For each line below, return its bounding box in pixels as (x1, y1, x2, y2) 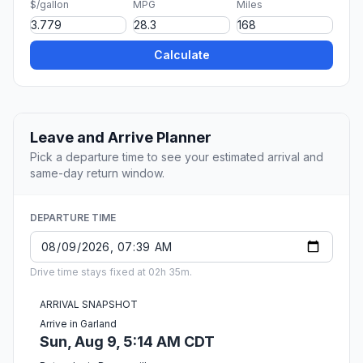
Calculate (153, 48, 210, 62)
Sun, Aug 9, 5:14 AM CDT (40, 333, 215, 351)
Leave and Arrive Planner (30, 129, 211, 147)
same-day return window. (30, 166, 164, 181)
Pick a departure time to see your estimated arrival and (30, 150, 323, 164)
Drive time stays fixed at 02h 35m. (30, 266, 192, 279)
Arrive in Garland (40, 318, 117, 331)
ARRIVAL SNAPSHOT (40, 298, 138, 311)
